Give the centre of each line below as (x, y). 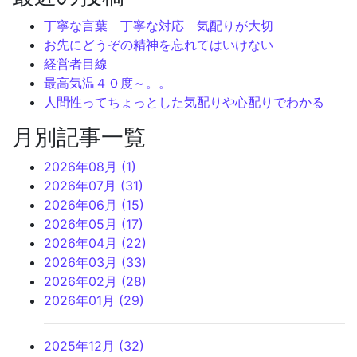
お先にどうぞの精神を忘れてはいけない (159, 45)
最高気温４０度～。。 (108, 83)
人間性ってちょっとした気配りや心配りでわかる (184, 102)
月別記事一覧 (79, 137)
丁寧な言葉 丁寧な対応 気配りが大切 (159, 26)
